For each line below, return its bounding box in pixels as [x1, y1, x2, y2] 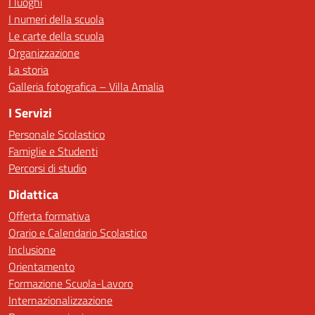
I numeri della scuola [8, 11, 104, 27]
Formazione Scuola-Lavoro [8, 275, 133, 292]
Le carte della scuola [8, 27, 104, 44]
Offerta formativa [8, 207, 90, 224]
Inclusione [8, 241, 56, 258]
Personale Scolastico [8, 126, 105, 143]
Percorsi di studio [8, 160, 86, 176]
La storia [8, 61, 49, 78]
